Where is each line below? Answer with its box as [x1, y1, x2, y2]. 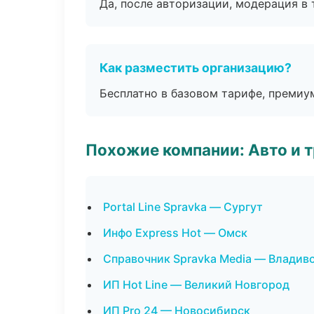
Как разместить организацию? [100, 60, 292, 75]
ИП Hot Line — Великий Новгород [103, 278, 289, 292]
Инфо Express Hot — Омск [103, 226, 247, 240]
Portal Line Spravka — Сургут [103, 200, 263, 214]
